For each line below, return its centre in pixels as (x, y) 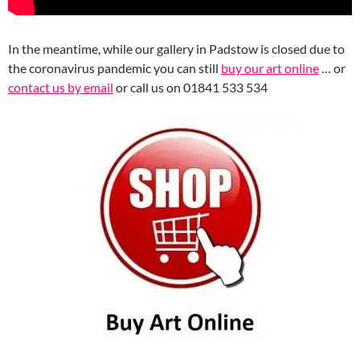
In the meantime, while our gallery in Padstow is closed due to (176, 48)
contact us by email (61, 87)
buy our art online (270, 67)
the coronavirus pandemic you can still (115, 67)
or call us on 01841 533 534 (190, 87)
